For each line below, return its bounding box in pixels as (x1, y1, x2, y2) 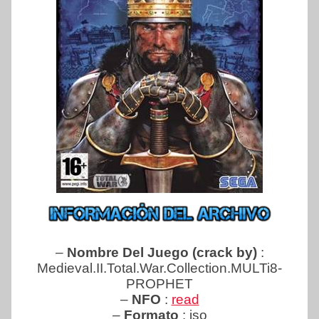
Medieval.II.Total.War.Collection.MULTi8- (37, 261, 282, 276)
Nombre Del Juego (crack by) (66, 245, 261, 261)
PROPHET (126, 276, 193, 292)
